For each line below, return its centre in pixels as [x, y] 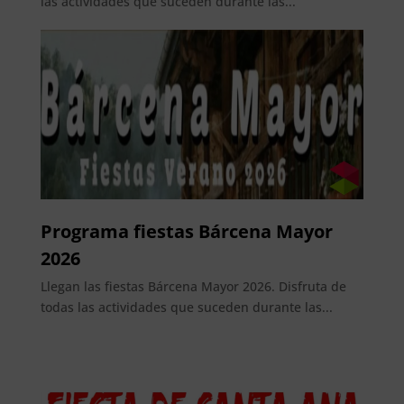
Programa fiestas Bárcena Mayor [186, 231]
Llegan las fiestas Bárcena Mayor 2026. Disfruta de [193, 286]
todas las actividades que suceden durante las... [186, 307]
